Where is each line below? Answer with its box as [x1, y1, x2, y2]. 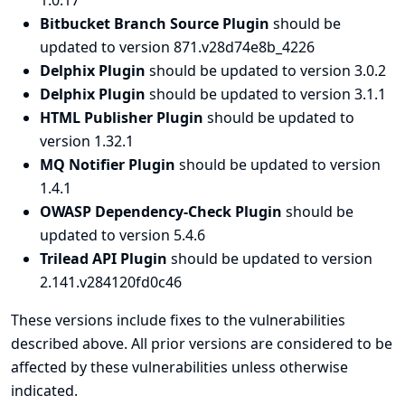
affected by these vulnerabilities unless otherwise [11, 357, 348, 377]
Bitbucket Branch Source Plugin [40, 14, 273, 33]
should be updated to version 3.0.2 [149, 61, 386, 80]
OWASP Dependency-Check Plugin [40, 202, 286, 221]
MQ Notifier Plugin [40, 155, 179, 174]
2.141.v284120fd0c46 [40, 272, 182, 292]
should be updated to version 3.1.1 [149, 84, 386, 104]
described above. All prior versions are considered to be [11, 334, 392, 353]
